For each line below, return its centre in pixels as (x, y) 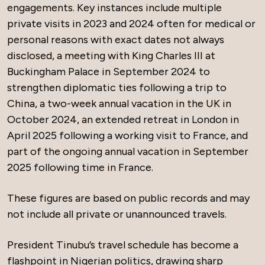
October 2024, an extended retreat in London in (123, 120)
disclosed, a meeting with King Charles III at (111, 56)
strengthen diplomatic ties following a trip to (117, 88)
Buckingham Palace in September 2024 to (109, 72)
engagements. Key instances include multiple (114, 8)
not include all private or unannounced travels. (117, 214)
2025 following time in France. (80, 168)
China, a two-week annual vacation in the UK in (119, 104)
